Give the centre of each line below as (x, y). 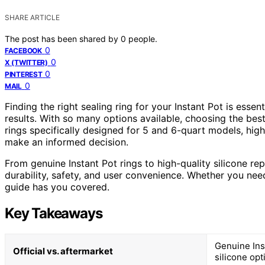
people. (143, 38)
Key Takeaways (54, 213)
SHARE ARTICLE (32, 17)
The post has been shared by (63, 38)
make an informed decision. (67, 142)
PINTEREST (24, 74)
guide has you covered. (57, 187)
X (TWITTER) (26, 62)
